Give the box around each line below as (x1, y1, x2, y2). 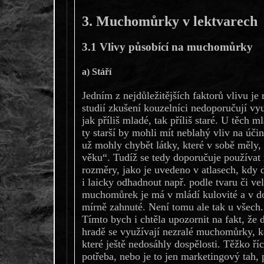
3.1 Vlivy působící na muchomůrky (81, 41, 253, 54)
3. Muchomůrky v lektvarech (81, 13, 258, 29)
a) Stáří (81, 66, 111, 77)
